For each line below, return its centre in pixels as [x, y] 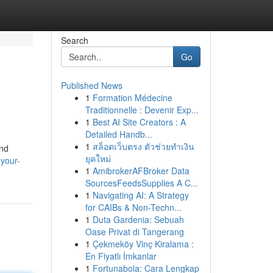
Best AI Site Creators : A [139, 122]
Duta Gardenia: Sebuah [138, 219]
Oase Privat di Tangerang [134, 232]
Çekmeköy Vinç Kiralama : [143, 244]
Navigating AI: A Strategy [140, 195]
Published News [91, 85]
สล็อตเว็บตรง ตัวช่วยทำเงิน [143, 146]
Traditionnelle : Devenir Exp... [142, 110]
